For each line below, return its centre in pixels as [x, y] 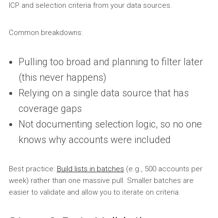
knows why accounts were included [94, 139]
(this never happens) [62, 77]
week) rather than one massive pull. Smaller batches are [101, 180]
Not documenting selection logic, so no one [110, 124]
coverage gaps [50, 108]
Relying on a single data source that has [103, 93]
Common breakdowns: [45, 32]
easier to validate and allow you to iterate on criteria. [94, 192]
